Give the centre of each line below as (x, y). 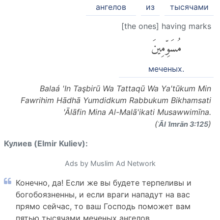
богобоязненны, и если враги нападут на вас (103, 195)
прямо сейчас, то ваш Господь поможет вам (103, 206)
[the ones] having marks (166, 26)
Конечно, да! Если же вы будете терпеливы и (104, 183)
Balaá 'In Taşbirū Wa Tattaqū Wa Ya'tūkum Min (125, 89)
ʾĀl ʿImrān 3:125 (183, 124)
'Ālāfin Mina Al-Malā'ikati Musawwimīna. (137, 112)
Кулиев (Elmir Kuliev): (46, 144)
